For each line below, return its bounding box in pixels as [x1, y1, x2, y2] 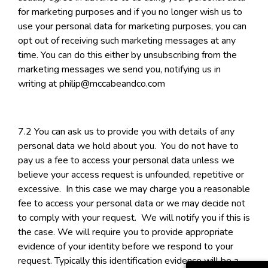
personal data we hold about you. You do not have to [18, 139, 239, 153]
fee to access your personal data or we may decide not [18, 197, 245, 211]
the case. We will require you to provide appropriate [18, 226, 233, 239]
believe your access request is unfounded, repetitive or [18, 168, 244, 182]
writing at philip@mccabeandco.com [18, 77, 165, 91]
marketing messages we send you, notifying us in [18, 63, 221, 77]
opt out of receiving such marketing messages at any [18, 34, 236, 48]
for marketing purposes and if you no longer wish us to [18, 5, 242, 19]
